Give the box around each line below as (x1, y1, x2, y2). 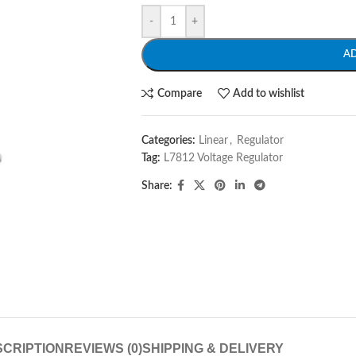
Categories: (141, 135, 195, 146)
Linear (198, 135, 228, 146)
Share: (141, 180, 172, 192)
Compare (157, 87, 202, 99)
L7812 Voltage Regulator (163, 153, 283, 164)
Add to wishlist (233, 87, 305, 99)
